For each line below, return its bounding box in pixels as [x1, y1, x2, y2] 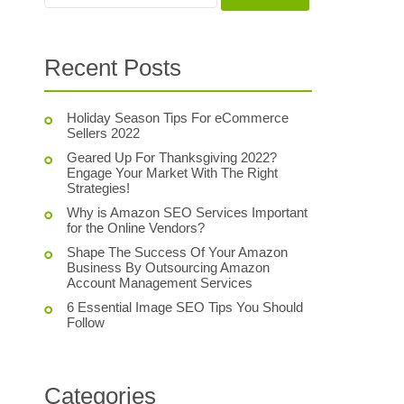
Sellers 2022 [67, 125, 141, 141]
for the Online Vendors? [67, 220, 206, 235]
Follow [67, 315, 106, 330]
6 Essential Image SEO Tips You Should [67, 299, 304, 315]
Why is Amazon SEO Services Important [67, 205, 308, 220]
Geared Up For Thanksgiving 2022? [67, 150, 278, 165]
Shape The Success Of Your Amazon [67, 244, 289, 260]
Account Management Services [67, 275, 253, 290]
